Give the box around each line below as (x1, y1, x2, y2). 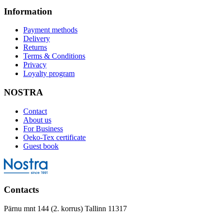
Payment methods (23, 26, 77, 34)
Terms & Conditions (23, 52, 85, 61)
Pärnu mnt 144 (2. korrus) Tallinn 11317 (4, 204, 127, 213)
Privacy (23, 61, 46, 69)
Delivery (23, 34, 50, 43)
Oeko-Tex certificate (23, 133, 86, 141)
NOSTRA (4, 87, 43, 98)
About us (23, 115, 51, 124)
